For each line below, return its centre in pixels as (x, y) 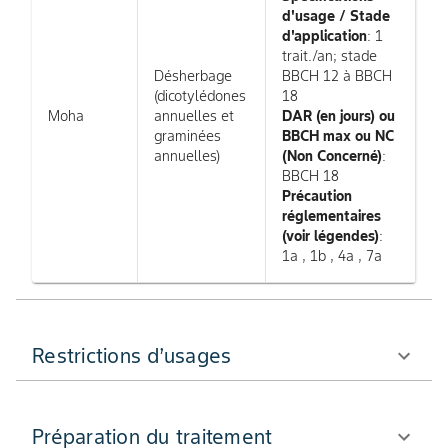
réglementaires (331, 215)
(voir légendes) (330, 235)
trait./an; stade (329, 55)
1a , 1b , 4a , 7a (332, 255)
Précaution (317, 195)
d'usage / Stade (336, 15)
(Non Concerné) (332, 155)
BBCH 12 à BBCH (337, 75)
